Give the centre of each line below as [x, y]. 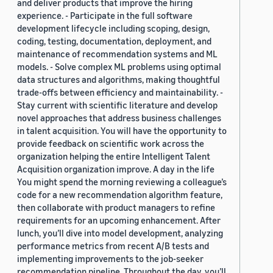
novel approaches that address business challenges [119, 118]
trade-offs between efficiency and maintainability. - [120, 92]
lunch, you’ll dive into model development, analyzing [120, 233]
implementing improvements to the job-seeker [110, 259]
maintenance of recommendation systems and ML [117, 54]
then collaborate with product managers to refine [116, 207]
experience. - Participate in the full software [105, 16]
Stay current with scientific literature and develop [117, 105]
